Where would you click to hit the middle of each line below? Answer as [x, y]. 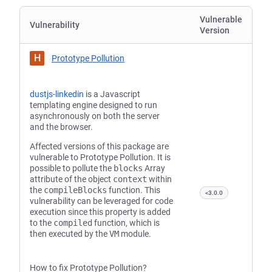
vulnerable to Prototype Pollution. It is [100, 157]
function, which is [126, 223]
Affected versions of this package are [99, 146]
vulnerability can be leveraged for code [101, 201]
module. [135, 234]
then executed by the [70, 234]
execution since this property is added [100, 212]
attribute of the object [71, 179]
